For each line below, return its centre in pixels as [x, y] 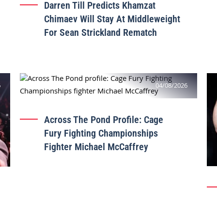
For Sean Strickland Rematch [100, 33]
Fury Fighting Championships [101, 133]
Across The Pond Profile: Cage [103, 120]
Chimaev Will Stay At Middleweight [112, 19]
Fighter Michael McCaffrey [96, 147]
